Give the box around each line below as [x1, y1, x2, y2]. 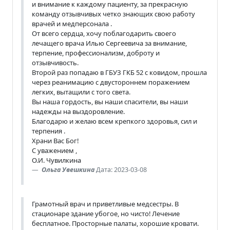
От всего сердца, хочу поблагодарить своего [32, 28, 176, 38]
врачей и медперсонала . [32, 18, 112, 28]
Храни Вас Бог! [32, 136, 79, 145]
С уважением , [32, 145, 77, 155]
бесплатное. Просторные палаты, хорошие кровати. [32, 218, 199, 228]
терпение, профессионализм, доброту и [32, 48, 160, 57]
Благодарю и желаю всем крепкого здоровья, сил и [32, 116, 197, 126]
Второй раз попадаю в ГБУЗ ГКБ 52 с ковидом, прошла [32, 67, 207, 77]
